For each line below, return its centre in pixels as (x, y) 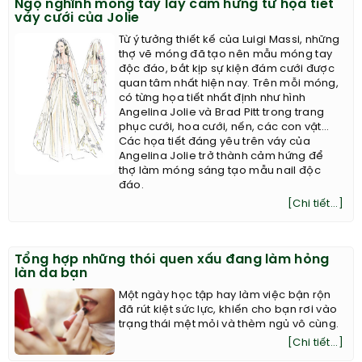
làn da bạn (51, 274)
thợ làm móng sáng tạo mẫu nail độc (219, 171)
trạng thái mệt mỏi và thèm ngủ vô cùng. (229, 324)
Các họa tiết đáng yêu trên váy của (214, 142)
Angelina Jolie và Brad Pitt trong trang (221, 113)
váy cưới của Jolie (77, 18)
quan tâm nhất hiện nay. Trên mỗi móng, (229, 84)
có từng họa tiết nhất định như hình (212, 98)
